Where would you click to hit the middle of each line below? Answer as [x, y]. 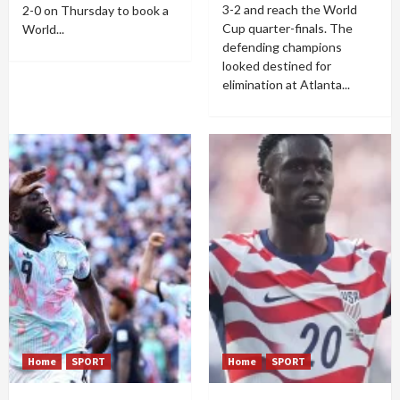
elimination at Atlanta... [286, 85]
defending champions [282, 47]
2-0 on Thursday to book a [96, 11]
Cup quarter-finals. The [287, 29]
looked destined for [277, 66]
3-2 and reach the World [290, 10]
